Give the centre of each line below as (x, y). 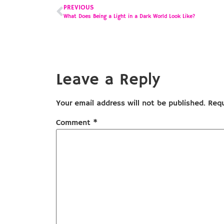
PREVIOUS (79, 8)
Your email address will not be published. (131, 104)
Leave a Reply (108, 80)
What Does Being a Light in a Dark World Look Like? (129, 17)
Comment (74, 123)
